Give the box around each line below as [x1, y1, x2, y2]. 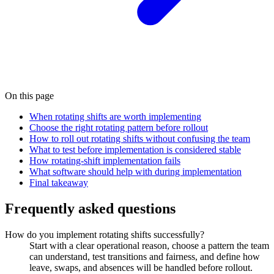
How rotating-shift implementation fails [29, 155, 180, 166]
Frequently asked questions [5, 201, 176, 217]
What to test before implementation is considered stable [29, 144, 241, 155]
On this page [5, 91, 54, 102]
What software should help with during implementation [29, 166, 242, 177]
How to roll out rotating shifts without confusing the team [29, 133, 250, 144]
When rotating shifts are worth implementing [29, 111, 201, 122]
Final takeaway [29, 177, 88, 188]
